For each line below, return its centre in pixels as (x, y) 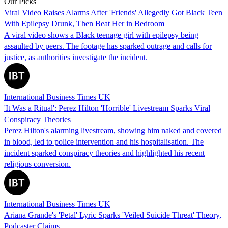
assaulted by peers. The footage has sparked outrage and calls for (108, 46)
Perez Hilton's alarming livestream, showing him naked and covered (113, 130)
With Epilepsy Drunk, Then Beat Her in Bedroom (84, 23)
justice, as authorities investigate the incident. (76, 57)
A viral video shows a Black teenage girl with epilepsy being (101, 35)
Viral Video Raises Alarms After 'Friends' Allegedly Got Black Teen (113, 12)
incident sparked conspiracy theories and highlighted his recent (104, 153)
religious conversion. (37, 164)
